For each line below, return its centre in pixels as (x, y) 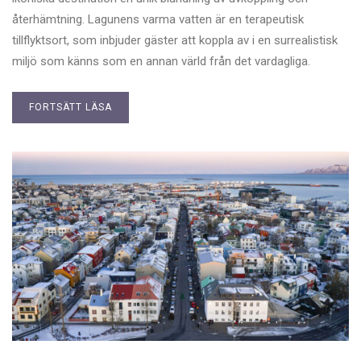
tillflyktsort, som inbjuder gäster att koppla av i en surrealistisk (175, 41)
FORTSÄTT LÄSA (71, 108)
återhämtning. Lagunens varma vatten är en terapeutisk (158, 20)
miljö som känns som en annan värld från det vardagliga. (161, 62)
